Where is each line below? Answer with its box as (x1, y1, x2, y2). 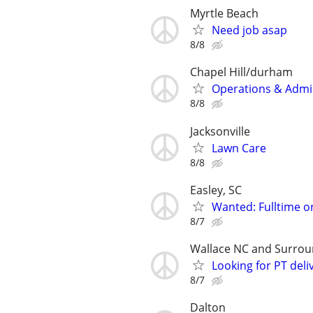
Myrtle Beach (190, 6, 259, 22)
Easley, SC (190, 182, 242, 198)
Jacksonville (190, 123, 250, 139)
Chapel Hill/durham (190, 64, 293, 80)
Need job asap (212, 22, 287, 38)
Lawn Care (212, 140, 266, 156)
